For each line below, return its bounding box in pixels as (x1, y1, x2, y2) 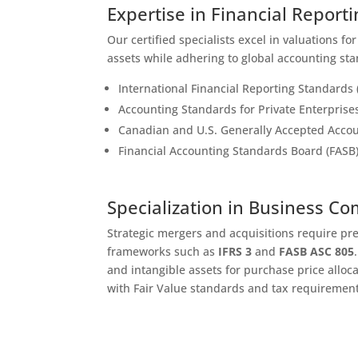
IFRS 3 (218, 243, 253, 259)
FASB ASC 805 (279, 243, 355, 259)
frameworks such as (107, 243, 219, 259)
